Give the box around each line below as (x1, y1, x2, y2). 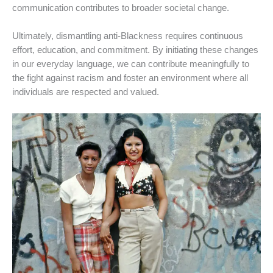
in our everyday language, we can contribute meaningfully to (12, 59, 249, 69)
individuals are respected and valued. (12, 87, 159, 97)
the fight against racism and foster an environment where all (12, 73, 248, 83)
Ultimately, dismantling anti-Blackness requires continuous (12, 31, 243, 41)
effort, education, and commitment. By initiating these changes (12, 45, 258, 55)
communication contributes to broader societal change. (12, 2, 229, 13)
